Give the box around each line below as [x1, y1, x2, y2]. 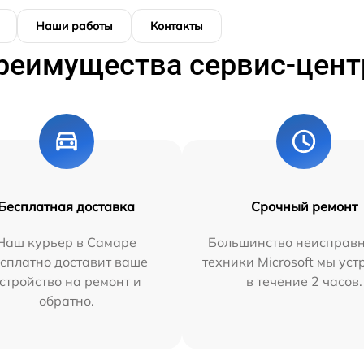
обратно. [38, 292, 94, 309]
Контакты [150, 18, 203, 33]
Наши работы [36, 18, 113, 33]
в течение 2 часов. [245, 272, 362, 289]
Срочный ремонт [250, 197, 357, 214]
